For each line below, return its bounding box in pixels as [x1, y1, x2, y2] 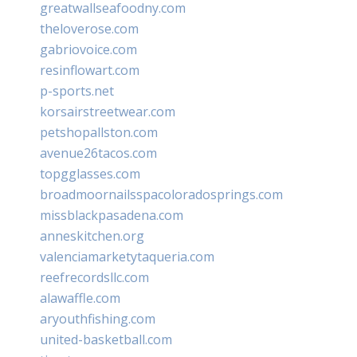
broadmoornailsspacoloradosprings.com [40, 185, 283, 203]
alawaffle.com [40, 288, 120, 307]
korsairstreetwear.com [40, 102, 175, 120]
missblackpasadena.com [40, 206, 183, 224]
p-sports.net [40, 81, 114, 100]
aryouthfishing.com [40, 309, 155, 328]
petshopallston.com [40, 123, 158, 141]
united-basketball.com [40, 330, 172, 348]
